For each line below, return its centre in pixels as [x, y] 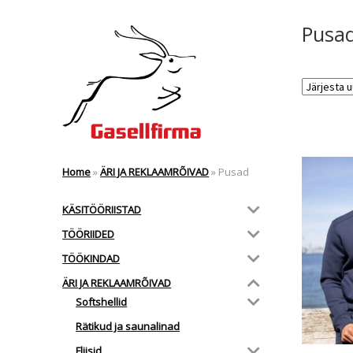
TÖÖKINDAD [91, 258]
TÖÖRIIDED [89, 234]
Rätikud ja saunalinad [128, 327]
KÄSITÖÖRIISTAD [102, 209]
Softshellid [102, 302]
